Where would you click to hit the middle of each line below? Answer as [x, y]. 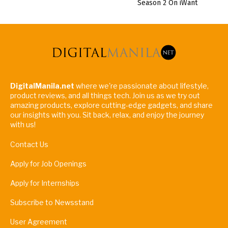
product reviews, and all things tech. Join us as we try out [105, 96]
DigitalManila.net [43, 86]
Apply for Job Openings [48, 164]
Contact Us [29, 145]
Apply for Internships [45, 183]
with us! [23, 125]
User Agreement [39, 222]
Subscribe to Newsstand [52, 203]
